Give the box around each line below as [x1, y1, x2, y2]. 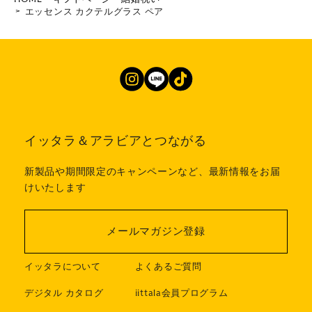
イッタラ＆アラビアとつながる [24, 134, 207, 149]
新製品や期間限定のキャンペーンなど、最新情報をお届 [24, 166, 281, 178]
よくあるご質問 [134, 261, 202, 273]
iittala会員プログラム [134, 288, 228, 299]
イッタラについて [24, 261, 101, 273]
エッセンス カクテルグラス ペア [24, 6, 164, 18]
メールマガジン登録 [107, 225, 205, 238]
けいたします [24, 182, 86, 194]
